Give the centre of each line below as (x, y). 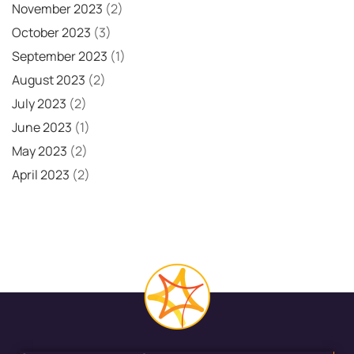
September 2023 (60, 56)
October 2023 (51, 32)
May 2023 (40, 151)
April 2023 (41, 174)
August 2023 (49, 79)
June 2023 (42, 127)
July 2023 (39, 103)
